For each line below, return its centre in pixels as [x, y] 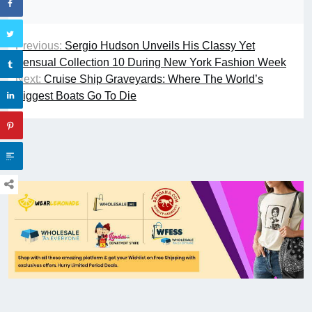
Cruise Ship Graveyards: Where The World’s [154, 79]
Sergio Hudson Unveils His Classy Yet [160, 46]
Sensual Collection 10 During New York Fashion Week [151, 63]
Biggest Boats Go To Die [76, 96]
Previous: [39, 46]
